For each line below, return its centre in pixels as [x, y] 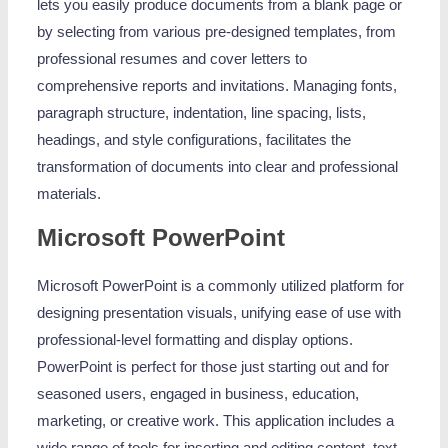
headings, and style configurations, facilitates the [194, 139]
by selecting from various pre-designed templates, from [217, 31]
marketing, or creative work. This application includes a [216, 421]
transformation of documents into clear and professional [218, 166]
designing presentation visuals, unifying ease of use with [219, 313]
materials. [69, 193]
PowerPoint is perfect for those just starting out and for [213, 367]
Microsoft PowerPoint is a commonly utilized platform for [221, 286]
